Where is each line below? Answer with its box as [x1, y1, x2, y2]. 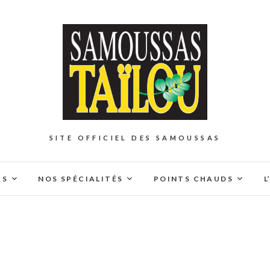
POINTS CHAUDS [153, 174, 234, 184]
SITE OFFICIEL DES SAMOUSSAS [49, 134, 221, 142]
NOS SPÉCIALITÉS [38, 174, 124, 184]
